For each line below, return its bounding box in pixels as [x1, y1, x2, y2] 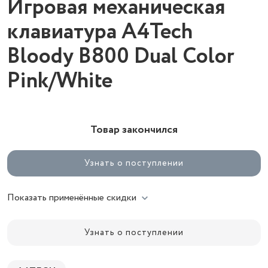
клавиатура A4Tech [7, 16, 193, 48]
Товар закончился [90, 122, 178, 138]
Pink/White [7, 65, 112, 97]
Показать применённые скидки [7, 191, 136, 205]
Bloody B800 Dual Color [7, 41, 234, 72]
